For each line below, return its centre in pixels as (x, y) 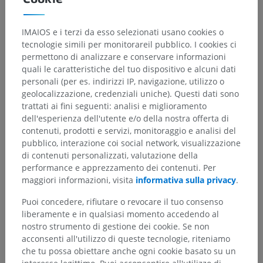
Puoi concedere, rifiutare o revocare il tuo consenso (122, 201)
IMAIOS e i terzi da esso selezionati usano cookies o (123, 32)
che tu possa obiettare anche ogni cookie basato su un (129, 251)
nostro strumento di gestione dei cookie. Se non (116, 226)
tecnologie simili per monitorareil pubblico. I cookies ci (129, 44)
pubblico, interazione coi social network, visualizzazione (131, 143)
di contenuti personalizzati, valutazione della (110, 155)
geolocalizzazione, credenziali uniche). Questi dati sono (130, 93)
